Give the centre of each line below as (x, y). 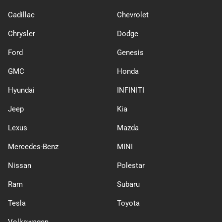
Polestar (131, 166)
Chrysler (22, 34)
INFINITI (131, 90)
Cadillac (21, 15)
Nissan (20, 166)
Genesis (130, 53)
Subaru (128, 184)
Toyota (128, 203)
